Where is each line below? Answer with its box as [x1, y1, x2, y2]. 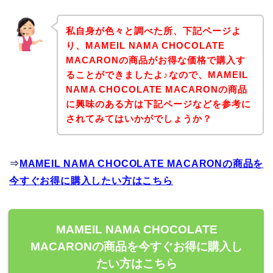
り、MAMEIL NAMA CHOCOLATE [65, 40, 225, 51]
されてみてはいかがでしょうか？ [65, 113, 212, 124]
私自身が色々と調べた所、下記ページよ [65, 25, 241, 36]
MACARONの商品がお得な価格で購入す [65, 54, 246, 65]
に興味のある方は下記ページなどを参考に [65, 98, 251, 109]
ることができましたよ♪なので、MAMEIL [65, 69, 248, 80]
